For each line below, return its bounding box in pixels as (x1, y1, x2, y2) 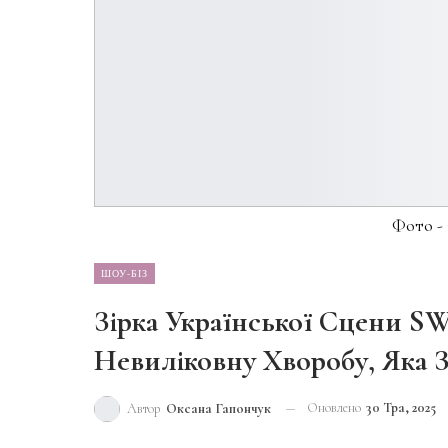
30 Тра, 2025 (366, 399, 436, 416)
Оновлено (307, 399, 364, 416)
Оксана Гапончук (166, 400, 271, 418)
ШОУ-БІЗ (101, 266, 148, 280)
